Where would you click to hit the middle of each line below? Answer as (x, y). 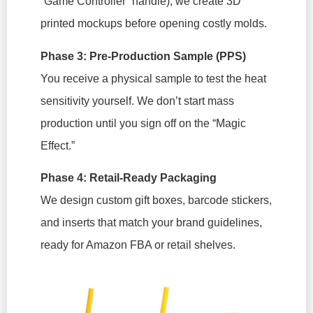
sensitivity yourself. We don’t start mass (137, 101)
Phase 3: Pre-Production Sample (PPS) (143, 56)
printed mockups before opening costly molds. (154, 24)
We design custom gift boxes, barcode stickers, (156, 200)
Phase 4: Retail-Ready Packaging (129, 177)
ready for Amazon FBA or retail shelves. (138, 245)
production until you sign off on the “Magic (143, 123)
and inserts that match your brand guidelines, (151, 222)
